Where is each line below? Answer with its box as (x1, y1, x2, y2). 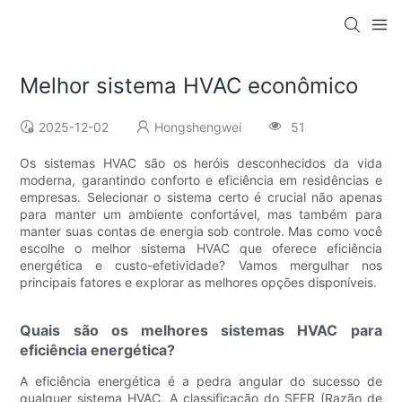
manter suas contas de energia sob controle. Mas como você (20, 223, 382, 240)
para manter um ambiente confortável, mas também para (20, 206, 382, 223)
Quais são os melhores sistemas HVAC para (20, 321, 382, 340)
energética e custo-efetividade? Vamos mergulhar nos (20, 258, 382, 274)
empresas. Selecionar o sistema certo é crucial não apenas (20, 189, 382, 205)
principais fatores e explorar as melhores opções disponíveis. (20, 275, 378, 291)
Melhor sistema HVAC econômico (20, 73, 359, 100)
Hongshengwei (154, 119, 242, 135)
